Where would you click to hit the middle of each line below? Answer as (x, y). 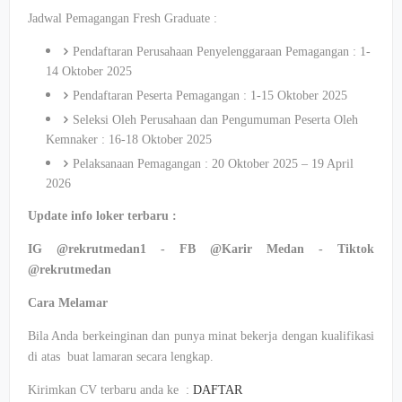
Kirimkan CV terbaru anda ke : (110, 390)
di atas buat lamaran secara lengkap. (121, 357)
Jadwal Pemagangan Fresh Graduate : (122, 18)
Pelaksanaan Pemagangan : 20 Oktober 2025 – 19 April (213, 164)
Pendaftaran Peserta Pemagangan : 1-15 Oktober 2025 (210, 96)
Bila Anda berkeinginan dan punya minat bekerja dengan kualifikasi (201, 336)
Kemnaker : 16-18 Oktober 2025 (129, 140)
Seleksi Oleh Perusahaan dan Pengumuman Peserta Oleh (215, 120)
